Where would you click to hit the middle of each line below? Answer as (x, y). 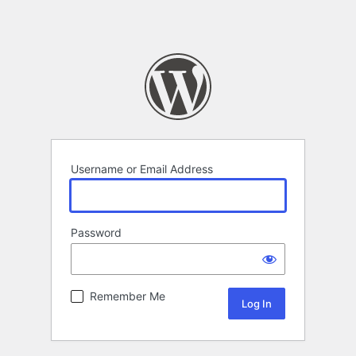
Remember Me (128, 296)
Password (96, 233)
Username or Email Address (142, 169)
